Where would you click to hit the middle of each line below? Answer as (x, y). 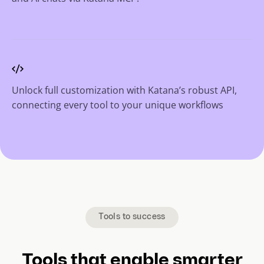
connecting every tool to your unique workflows (118, 105)
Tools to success (132, 217)
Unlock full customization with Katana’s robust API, (124, 90)
